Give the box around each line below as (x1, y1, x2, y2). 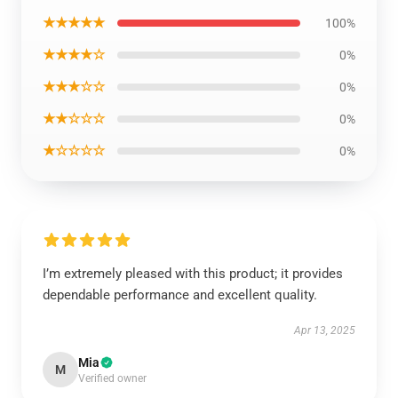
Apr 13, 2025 (294, 324, 355, 337)
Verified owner (78, 372, 147, 385)
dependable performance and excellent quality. (43, 287, 317, 303)
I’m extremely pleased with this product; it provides (43, 266, 343, 282)
